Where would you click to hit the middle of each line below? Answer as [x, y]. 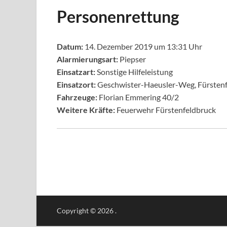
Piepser [132, 59]
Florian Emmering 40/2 [138, 97]
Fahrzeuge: [77, 97]
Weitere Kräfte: [86, 110]
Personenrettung [118, 16]
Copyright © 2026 [86, 211]
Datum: [70, 46]
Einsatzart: [76, 72]
